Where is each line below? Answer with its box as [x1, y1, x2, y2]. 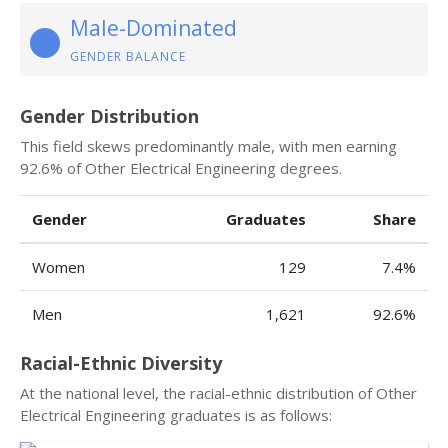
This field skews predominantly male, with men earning [20, 136, 397, 156]
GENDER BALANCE [70, 48, 186, 65]
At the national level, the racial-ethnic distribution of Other [20, 383, 417, 403]
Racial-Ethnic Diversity [20, 351, 222, 375]
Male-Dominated [70, 14, 237, 42]
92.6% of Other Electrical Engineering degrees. [20, 158, 342, 178]
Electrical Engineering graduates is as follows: [20, 405, 332, 425]
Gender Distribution [20, 104, 199, 128]
